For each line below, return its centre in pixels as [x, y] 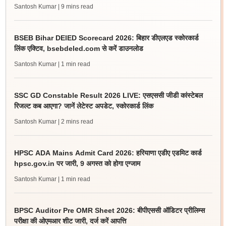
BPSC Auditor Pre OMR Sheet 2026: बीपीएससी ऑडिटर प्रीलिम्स [109, 210]
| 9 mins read [75, 7]
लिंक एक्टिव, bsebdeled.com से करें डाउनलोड [78, 48]
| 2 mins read [75, 122]
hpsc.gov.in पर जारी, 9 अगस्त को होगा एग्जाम [77, 163]
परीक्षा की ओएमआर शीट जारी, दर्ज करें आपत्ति [70, 221]
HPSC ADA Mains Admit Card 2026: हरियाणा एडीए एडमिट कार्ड [108, 153]
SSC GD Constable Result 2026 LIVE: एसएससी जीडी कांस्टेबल [108, 95]
